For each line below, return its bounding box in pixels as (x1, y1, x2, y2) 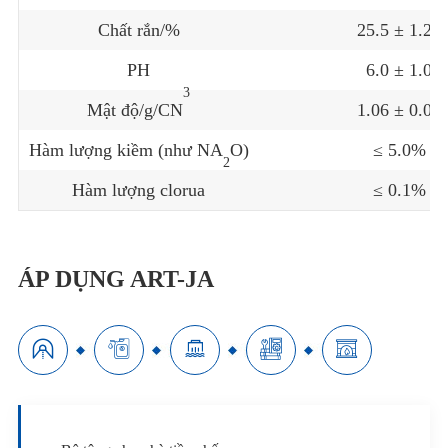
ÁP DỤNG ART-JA (17, 265, 214, 292)
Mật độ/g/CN (87, 99, 184, 120)
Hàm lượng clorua (72, 179, 206, 200)
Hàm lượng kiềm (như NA (28, 139, 223, 160)
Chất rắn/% (97, 19, 180, 40)
